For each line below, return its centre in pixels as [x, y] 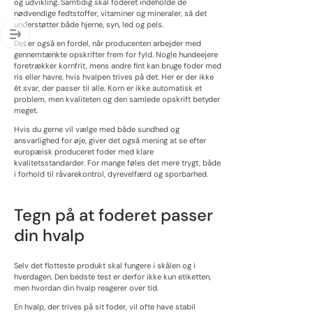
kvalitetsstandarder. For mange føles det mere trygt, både [117, 162]
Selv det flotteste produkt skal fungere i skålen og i [105, 265]
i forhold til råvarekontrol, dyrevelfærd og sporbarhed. [111, 174]
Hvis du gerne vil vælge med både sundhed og [97, 129]
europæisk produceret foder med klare [84, 151]
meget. [26, 110]
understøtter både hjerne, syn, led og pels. [89, 24]
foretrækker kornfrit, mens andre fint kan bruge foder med [118, 65]
